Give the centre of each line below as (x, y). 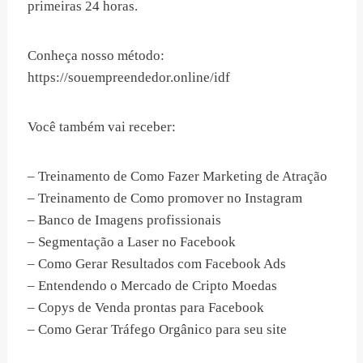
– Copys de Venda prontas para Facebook (146, 308)
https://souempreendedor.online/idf (129, 78)
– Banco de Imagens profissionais (124, 220)
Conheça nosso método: (96, 56)
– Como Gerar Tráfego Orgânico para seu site (157, 330)
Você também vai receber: (102, 127)
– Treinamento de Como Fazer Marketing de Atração (177, 177)
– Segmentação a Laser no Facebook (132, 242)
